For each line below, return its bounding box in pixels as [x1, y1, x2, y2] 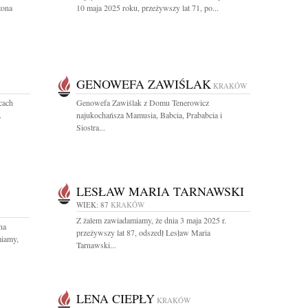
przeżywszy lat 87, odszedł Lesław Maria [76, 227, 210, 238]
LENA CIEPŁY [76, 290, 155, 307]
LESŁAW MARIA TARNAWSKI [76, 183, 244, 199]
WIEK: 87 [76, 199, 109, 210]
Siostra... [76, 122, 105, 133]
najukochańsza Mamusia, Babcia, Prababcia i [76, 109, 222, 120]
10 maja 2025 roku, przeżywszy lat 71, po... [76, 2, 219, 13]
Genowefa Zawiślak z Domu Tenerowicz [76, 97, 209, 108]
